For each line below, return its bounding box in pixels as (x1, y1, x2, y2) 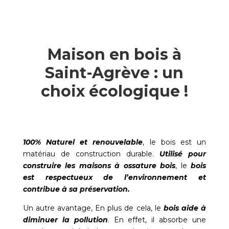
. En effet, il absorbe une (107, 215, 207, 225)
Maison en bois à (47, 45, 181, 64)
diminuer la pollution (22, 215, 108, 225)
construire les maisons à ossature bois (22, 161, 176, 171)
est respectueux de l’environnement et (22, 173, 207, 182)
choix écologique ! (40, 82, 188, 101)
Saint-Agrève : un (45, 63, 184, 83)
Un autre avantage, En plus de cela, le (22, 203, 164, 213)
